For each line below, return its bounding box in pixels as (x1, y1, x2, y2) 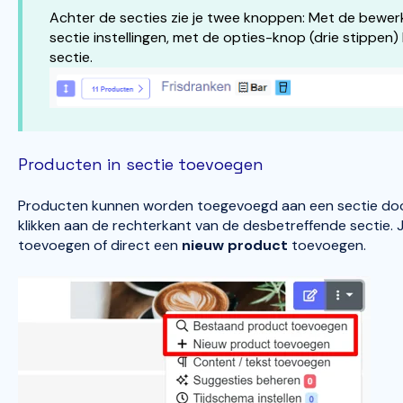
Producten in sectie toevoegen (17, 153, 264, 175)
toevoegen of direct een (17, 236, 182, 255)
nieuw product (181, 236, 288, 255)
